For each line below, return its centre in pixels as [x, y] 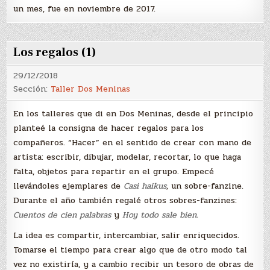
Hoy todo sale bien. [161, 215]
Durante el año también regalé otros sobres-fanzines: [125, 201]
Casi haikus [145, 186]
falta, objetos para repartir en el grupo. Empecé [114, 172]
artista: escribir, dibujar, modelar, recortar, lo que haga [127, 157]
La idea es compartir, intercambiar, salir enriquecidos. [127, 236]
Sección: [32, 89]
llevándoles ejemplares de [69, 186]
